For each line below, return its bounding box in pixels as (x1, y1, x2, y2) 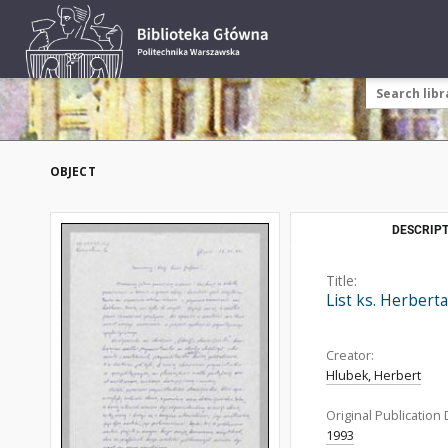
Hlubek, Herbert (326, 367, 421, 384)
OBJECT (50, 163, 96, 180)
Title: (326, 271, 357, 290)
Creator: (326, 347, 374, 364)
